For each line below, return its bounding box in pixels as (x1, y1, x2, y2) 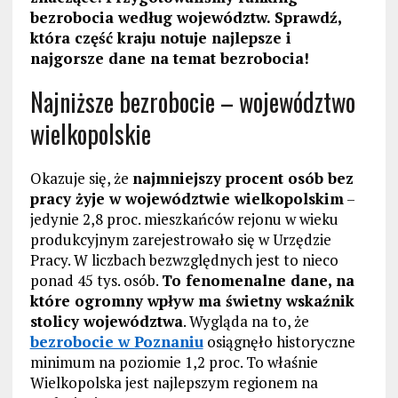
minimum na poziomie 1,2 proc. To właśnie (29, 352, 318, 373)
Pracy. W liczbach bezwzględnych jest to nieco (29, 250, 338, 271)
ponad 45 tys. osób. (29, 270, 162, 291)
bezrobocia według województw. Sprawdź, (29, 7, 341, 28)
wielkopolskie (29, 115, 151, 153)
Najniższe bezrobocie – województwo (29, 84, 355, 121)
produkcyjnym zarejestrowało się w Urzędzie (29, 229, 331, 251)
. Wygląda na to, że (182, 311, 309, 332)
